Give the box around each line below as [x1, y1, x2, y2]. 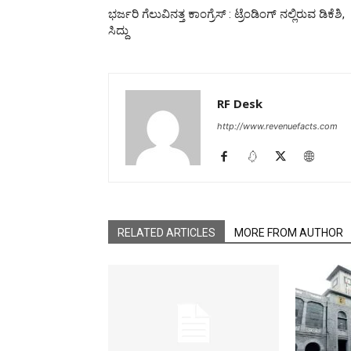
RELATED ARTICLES [118, 226, 215, 239]
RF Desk [217, 96, 262, 111]
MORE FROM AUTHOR [234, 226, 343, 239]
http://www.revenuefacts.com [217, 121, 338, 132]
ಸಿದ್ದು [108, 24, 128, 38]
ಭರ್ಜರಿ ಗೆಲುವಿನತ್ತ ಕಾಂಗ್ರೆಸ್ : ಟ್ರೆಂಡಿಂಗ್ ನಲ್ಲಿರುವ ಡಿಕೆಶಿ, [108, 7, 345, 21]
